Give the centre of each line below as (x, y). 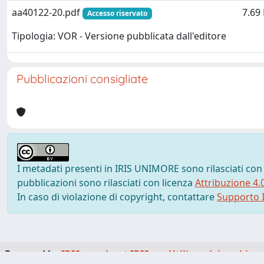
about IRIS (124, 254)
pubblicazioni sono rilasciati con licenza (106, 183)
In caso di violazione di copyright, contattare (117, 197)
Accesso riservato (117, 13)
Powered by (33, 254)
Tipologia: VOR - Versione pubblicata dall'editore (119, 36)
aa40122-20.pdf (47, 12)
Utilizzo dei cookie (211, 254)
